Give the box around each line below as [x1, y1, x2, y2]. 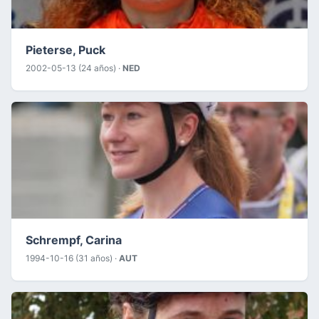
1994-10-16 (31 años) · [26, 252, 119, 263]
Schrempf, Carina [26, 232, 122, 247]
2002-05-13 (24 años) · [26, 62, 122, 73]
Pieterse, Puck [26, 42, 105, 57]
